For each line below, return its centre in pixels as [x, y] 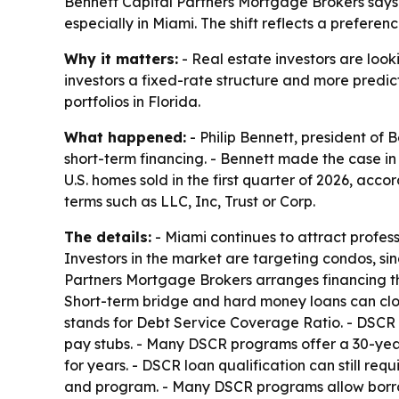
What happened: [125, 137]
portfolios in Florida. [132, 101]
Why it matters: [121, 58]
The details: [108, 236]
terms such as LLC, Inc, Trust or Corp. [190, 201]
